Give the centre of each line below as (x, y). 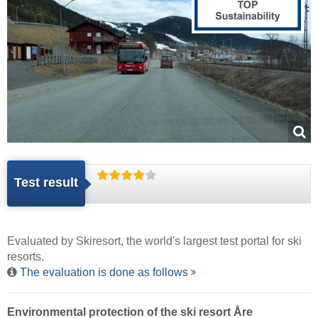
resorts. (26, 257)
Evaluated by (42, 241)
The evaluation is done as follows (104, 273)
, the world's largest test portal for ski (211, 241)
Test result (46, 183)
